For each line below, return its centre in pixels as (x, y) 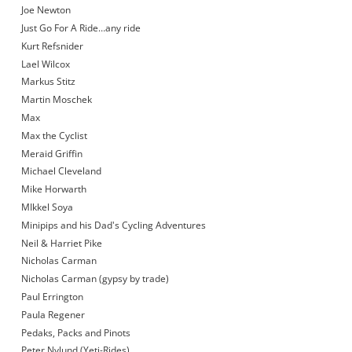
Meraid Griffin (51, 153)
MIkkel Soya (47, 207)
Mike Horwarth (53, 189)
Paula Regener (53, 314)
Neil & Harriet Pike (61, 243)
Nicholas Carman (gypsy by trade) (95, 279)
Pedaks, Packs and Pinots (75, 332)
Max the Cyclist (54, 135)
